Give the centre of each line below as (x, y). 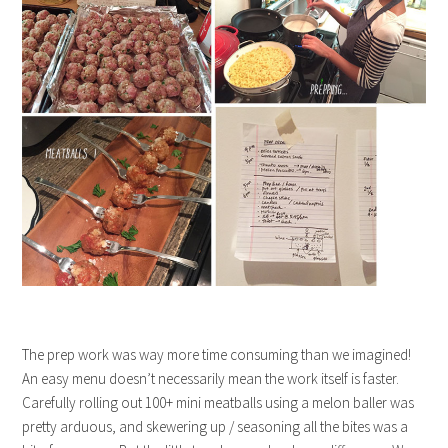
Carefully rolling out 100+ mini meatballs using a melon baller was (218, 402)
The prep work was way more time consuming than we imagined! (217, 354)
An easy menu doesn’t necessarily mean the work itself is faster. (211, 378)
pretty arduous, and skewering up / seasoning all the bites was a (215, 426)
